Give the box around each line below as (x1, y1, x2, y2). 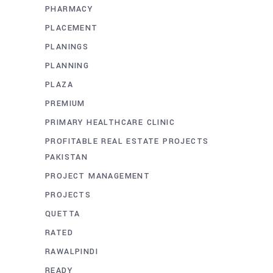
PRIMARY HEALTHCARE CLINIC (45, 117, 175, 129)
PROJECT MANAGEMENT (45, 171, 151, 182)
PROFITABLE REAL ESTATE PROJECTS (45, 136, 209, 147)
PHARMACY (45, 4, 93, 15)
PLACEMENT (45, 23, 98, 34)
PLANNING (45, 60, 90, 72)
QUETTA (45, 208, 80, 220)
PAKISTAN (45, 152, 88, 163)
